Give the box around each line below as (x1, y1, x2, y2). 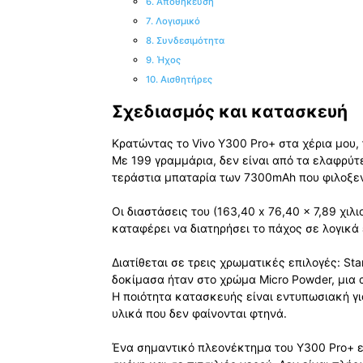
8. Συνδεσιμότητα (146, 35, 224, 47)
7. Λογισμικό (146, 15, 200, 28)
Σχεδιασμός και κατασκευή (112, 101, 348, 122)
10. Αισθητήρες (146, 74, 212, 86)
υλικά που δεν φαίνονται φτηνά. (112, 305, 287, 320)
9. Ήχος (146, 54, 181, 66)
